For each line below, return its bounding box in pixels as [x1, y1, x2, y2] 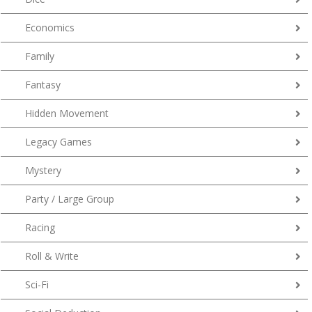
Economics [25, 21, 75, 35]
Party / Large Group [25, 192, 114, 206]
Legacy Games [25, 135, 92, 149]
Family [25, 49, 54, 63]
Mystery [25, 164, 61, 178]
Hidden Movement [25, 107, 109, 120]
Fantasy [25, 78, 61, 92]
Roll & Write [25, 249, 79, 263]
